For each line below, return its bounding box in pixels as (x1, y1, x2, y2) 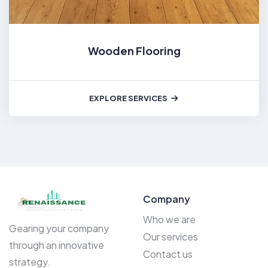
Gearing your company (9, 221, 109, 234)
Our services (143, 230, 198, 243)
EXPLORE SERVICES (89, 93, 167, 103)
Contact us (143, 247, 193, 260)
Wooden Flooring (87, 43, 181, 57)
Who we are (143, 212, 196, 226)
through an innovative (9, 238, 104, 251)
